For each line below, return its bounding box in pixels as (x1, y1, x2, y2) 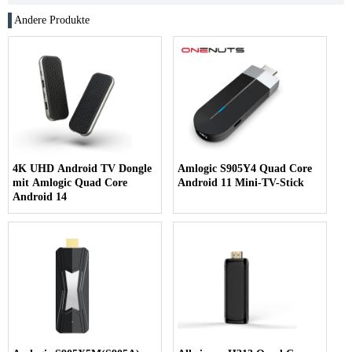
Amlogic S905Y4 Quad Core (178, 162, 313, 174)
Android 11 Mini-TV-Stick (178, 176, 305, 189)
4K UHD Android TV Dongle (13, 162, 152, 174)
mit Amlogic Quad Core (13, 176, 127, 189)
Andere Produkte (14, 13, 90, 26)
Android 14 (13, 190, 67, 203)
